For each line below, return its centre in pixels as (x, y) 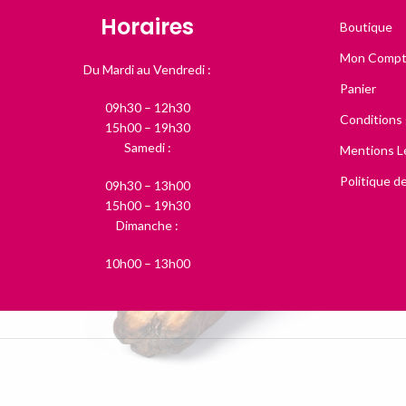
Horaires (148, 26)
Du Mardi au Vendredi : (148, 69)
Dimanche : (148, 225)
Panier (358, 88)
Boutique (366, 26)
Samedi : (147, 147)
